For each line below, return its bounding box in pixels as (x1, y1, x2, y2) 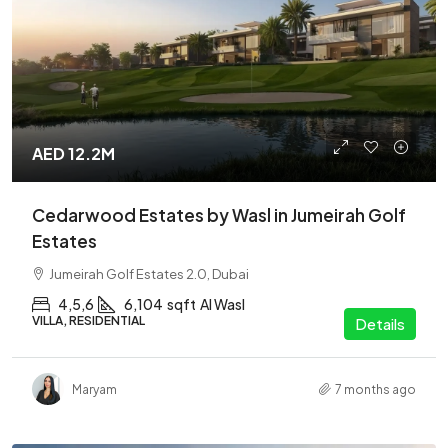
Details (355, 314, 405, 333)
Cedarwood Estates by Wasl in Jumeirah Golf (32, 204, 406, 226)
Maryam (72, 381, 117, 397)
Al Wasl (200, 295, 245, 313)
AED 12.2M (32, 143, 115, 164)
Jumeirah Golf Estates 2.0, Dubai (49, 266, 249, 282)
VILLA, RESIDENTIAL (32, 313, 145, 328)
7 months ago (335, 381, 416, 397)
